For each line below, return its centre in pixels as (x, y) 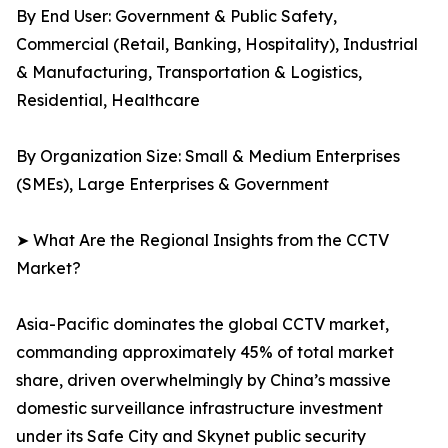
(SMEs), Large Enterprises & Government (172, 184)
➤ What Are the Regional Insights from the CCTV (202, 240)
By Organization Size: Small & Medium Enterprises (208, 156)
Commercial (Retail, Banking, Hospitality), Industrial (217, 44)
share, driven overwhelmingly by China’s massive (203, 380)
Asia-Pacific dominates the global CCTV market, (202, 324)
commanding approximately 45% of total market (205, 352)
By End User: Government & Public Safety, (176, 16)
